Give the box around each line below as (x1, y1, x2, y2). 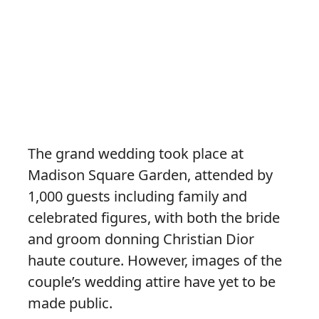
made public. (28, 293, 113, 313)
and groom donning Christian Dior (28, 229, 254, 249)
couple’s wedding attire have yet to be (28, 272, 276, 292)
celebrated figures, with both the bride (28, 208, 280, 228)
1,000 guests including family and (28, 187, 247, 206)
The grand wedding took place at (28, 144, 244, 164)
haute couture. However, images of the (28, 251, 282, 271)
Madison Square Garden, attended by (28, 165, 273, 185)
